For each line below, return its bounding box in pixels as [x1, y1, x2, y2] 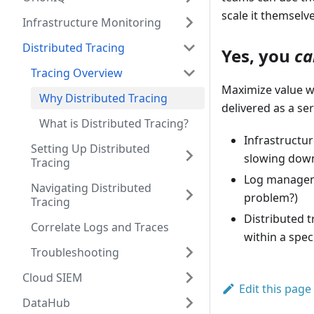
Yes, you [221, 44, 294, 68]
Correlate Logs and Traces [31, 219, 169, 235]
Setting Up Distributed [31, 141, 150, 156]
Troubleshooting [31, 245, 119, 260]
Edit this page [238, 281, 311, 297]
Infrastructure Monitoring [22, 15, 161, 30]
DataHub [22, 295, 70, 310]
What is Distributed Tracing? [39, 116, 189, 131]
